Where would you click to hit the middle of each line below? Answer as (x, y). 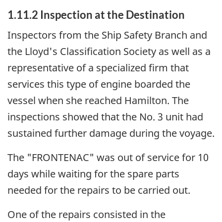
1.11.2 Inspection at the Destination (96, 15)
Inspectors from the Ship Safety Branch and (107, 35)
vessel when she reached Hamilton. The (98, 100)
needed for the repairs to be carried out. (99, 190)
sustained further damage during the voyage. (111, 133)
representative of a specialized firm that (98, 67)
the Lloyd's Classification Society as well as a (109, 51)
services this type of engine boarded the (99, 84)
